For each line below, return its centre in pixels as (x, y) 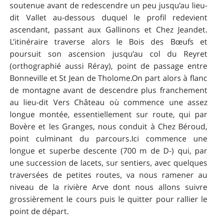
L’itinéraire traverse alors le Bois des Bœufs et (108, 42)
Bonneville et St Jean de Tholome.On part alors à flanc (108, 78)
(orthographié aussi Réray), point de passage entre (108, 66)
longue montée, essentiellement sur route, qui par (108, 115)
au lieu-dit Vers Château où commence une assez (108, 102)
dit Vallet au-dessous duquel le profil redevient (108, 18)
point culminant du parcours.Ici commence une (108, 139)
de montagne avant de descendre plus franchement (108, 90)
